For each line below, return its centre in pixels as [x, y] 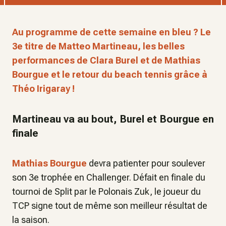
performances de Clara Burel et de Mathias [106, 60]
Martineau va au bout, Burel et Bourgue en [113, 119]
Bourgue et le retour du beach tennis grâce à [110, 74]
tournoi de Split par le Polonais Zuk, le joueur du [106, 191]
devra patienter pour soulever [146, 163]
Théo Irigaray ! [43, 89]
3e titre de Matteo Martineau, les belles [98, 46]
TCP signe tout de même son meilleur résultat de [110, 206]
